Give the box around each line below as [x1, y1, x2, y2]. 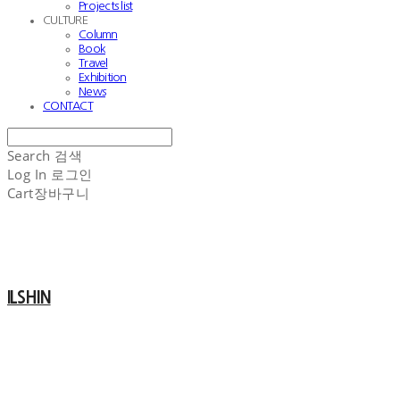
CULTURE [43, 14, 87, 26]
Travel [79, 57, 108, 69]
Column [79, 29, 118, 40]
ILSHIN [7, 290, 51, 306]
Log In [7, 165, 47, 183]
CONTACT [43, 100, 93, 112]
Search [7, 146, 51, 164]
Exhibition [79, 71, 127, 83]
